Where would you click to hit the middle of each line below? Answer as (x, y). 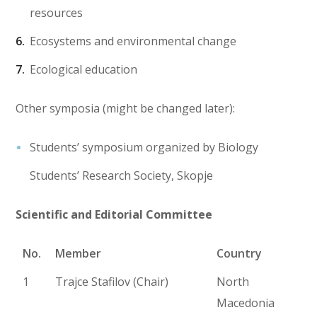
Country (240, 254)
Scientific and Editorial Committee (114, 215)
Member (79, 254)
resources (57, 13)
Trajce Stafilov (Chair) (112, 282)
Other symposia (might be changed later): (126, 109)
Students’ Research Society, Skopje (122, 176)
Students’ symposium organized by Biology (144, 148)
